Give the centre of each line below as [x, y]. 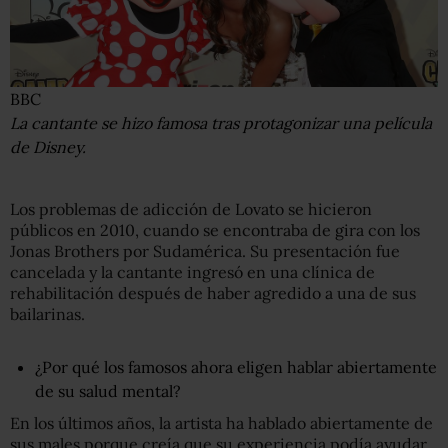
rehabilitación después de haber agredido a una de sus [213, 293]
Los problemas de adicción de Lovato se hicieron [191, 209]
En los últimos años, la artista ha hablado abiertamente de [221, 423]
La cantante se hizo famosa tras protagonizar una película [221, 123]
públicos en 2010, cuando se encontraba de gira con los [215, 230]
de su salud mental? [108, 391]
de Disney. [48, 147]
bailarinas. [47, 314]
